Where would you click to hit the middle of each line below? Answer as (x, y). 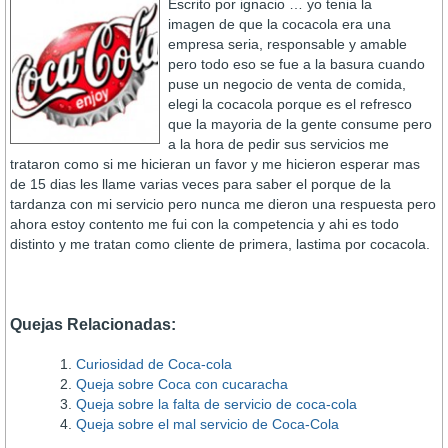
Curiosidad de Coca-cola (154, 364)
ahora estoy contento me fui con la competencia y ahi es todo (204, 224)
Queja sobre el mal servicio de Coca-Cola (207, 424)
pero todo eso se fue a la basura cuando (296, 64)
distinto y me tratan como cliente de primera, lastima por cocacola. (220, 244)
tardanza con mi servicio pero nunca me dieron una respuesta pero (223, 204)
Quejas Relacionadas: (93, 324)
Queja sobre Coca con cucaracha (182, 384)
